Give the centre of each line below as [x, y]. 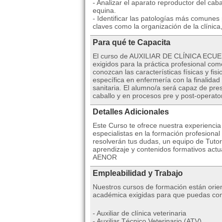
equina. [104, 10]
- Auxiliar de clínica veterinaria [139, 213]
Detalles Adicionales [131, 112]
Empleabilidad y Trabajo [138, 173]
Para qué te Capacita [132, 42]
